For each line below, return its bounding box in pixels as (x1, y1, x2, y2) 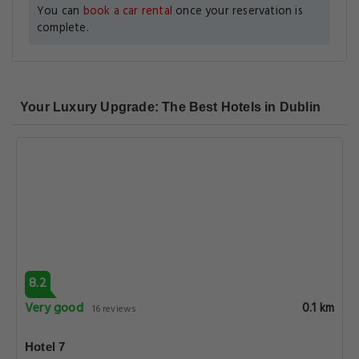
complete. (37, 19, 89, 38)
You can (37, 2, 83, 21)
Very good (25, 298, 83, 319)
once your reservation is (171, 2, 303, 21)
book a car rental (83, 2, 172, 21)
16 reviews (91, 301, 136, 317)
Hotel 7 (25, 340, 66, 353)
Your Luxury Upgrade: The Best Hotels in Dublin (20, 100, 321, 114)
